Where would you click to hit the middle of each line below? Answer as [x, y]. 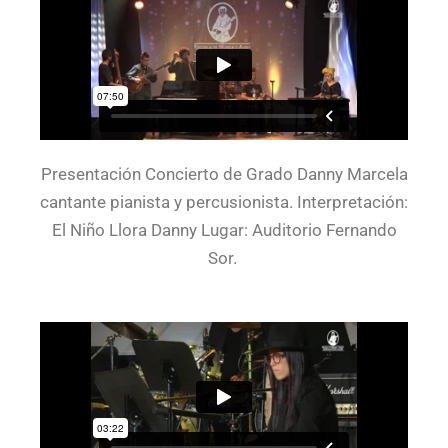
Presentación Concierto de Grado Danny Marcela [224, 174]
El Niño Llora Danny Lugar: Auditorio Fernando [224, 230]
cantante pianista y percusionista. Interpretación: [224, 202]
